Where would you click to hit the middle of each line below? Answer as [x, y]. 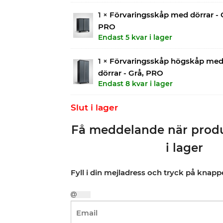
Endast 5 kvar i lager [135, 37]
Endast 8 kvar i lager [135, 83]
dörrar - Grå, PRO [130, 73]
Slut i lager [94, 107]
